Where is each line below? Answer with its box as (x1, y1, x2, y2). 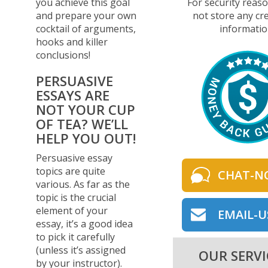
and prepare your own (36, 8, 136, 22)
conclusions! (36, 48, 90, 62)
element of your (36, 203, 108, 217)
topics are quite (36, 164, 105, 178)
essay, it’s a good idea (36, 217, 133, 230)
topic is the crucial (36, 190, 116, 204)
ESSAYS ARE (36, 86, 109, 104)
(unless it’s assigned (36, 243, 126, 257)
